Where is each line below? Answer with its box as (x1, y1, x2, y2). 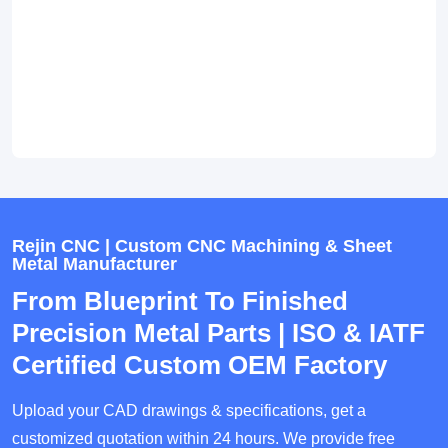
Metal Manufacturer (12, 254, 177, 275)
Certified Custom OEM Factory (12, 350, 387, 381)
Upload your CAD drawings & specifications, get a (12, 402, 366, 420)
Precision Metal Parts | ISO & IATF (12, 318, 425, 349)
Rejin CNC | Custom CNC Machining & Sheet (12, 236, 392, 257)
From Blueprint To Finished (12, 286, 348, 317)
